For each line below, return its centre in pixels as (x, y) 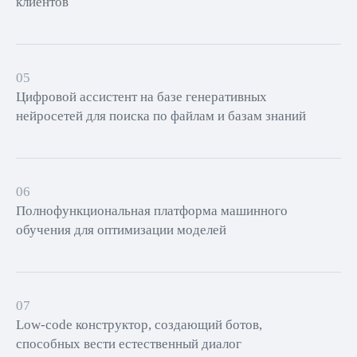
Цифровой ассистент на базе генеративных (141, 97)
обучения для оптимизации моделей (121, 230)
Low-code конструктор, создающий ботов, (139, 325)
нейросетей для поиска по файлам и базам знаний (161, 116)
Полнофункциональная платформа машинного (152, 211)
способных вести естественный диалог (129, 344)
